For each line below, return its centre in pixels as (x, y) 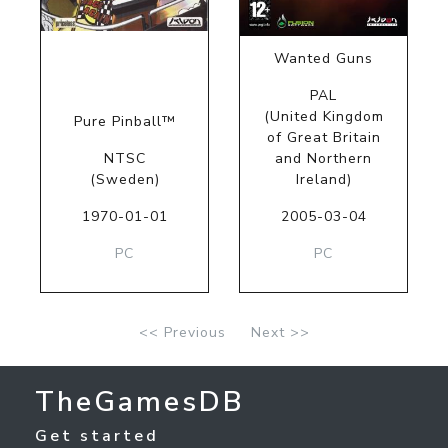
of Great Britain (323, 137)
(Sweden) (124, 179)
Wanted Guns (323, 58)
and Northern (323, 158)
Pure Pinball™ (124, 121)
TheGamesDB (140, 401)
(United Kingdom (323, 116)
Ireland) (323, 179)
